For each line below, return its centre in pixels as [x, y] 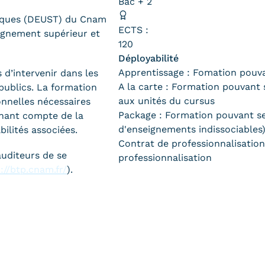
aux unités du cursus [167, 101]
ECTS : [133, 30]
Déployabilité [148, 58]
